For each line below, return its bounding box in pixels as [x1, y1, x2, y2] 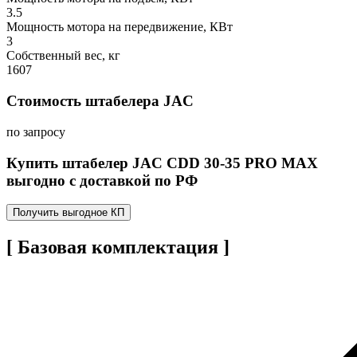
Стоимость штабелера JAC [6, 92, 194, 110]
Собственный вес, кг [6, 49, 120, 63]
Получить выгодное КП [13, 206, 124, 219]
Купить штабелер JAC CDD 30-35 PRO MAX [6, 154, 318, 171]
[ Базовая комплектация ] [6, 237, 229, 258]
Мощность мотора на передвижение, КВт [6, 20, 233, 34]
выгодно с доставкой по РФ [6, 171, 198, 189]
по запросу [6, 124, 65, 139]
